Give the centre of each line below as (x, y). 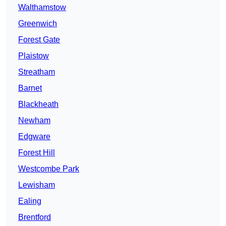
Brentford (35, 217)
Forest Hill (37, 153)
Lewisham (37, 185)
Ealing (30, 201)
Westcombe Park (49, 169)
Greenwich (38, 24)
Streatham (37, 72)
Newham (34, 121)
